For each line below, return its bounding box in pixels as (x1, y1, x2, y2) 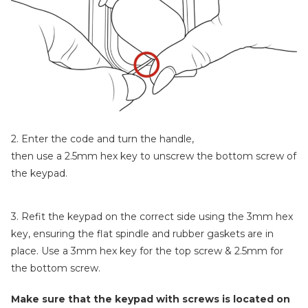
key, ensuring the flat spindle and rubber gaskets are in (11, 228, 274, 240)
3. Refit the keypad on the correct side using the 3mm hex (11, 210, 293, 223)
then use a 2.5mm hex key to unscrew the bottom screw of (11, 150, 296, 162)
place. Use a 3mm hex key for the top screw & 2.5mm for (11, 245, 283, 257)
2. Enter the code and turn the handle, (11, 133, 194, 145)
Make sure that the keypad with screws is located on (11, 293, 290, 305)
